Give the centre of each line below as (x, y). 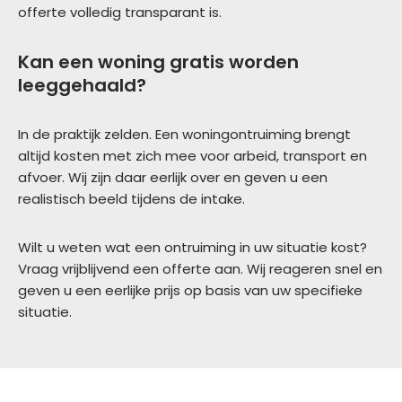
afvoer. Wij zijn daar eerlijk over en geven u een (173, 177)
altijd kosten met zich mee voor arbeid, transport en (192, 155)
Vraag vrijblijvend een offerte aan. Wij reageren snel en (200, 268)
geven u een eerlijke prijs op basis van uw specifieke (190, 290)
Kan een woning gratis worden (158, 61)
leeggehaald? (82, 85)
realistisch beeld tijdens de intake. (131, 198)
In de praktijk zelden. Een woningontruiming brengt (184, 134)
